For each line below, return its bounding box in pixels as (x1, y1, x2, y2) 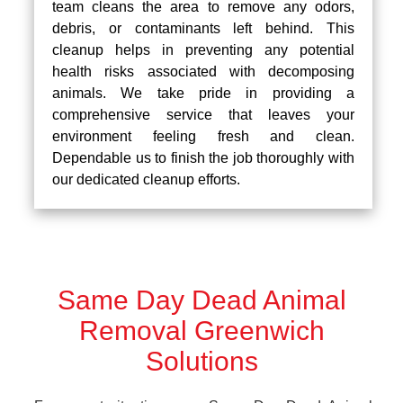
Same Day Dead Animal (57, 284, 346, 315)
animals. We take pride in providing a (52, 85, 354, 101)
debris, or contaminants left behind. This (52, 20, 354, 36)
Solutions (145, 345, 258, 376)
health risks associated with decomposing (52, 63, 354, 79)
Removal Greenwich (78, 315, 325, 345)
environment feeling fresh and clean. (52, 128, 354, 144)
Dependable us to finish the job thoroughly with (52, 149, 354, 166)
